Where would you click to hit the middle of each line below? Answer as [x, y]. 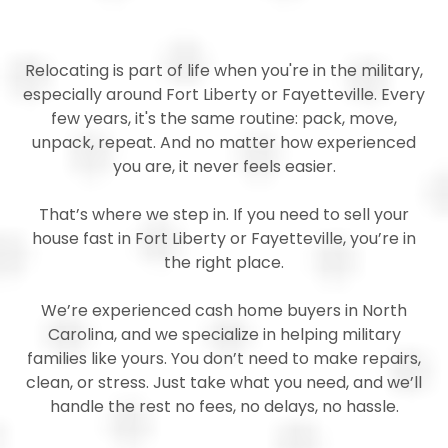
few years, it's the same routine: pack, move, [224, 118]
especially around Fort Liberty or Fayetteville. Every [224, 94]
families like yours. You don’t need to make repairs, [224, 358]
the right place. [224, 262]
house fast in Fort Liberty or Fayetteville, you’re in [224, 238]
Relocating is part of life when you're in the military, [224, 70]
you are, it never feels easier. [224, 166]
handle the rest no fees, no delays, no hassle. [224, 406]
